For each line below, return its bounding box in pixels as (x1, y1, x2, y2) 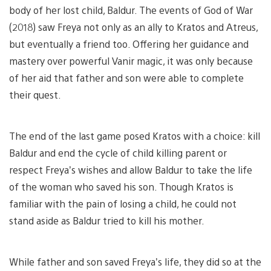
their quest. (9, 88, 64, 101)
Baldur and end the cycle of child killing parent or (9, 146, 227, 159)
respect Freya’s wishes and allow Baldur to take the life (9, 163, 252, 176)
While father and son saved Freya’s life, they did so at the (9, 255, 261, 268)
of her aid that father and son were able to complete (9, 71, 244, 84)
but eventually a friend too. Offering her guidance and (9, 37, 249, 50)
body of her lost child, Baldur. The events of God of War (9, 3, 253, 16)
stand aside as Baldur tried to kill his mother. (9, 214, 207, 227)
